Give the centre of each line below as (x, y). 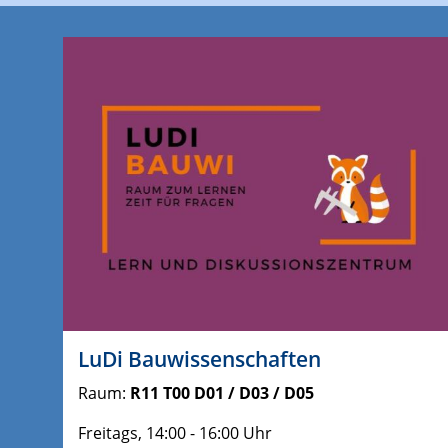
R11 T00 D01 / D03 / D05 (222, 392)
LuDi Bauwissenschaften (199, 358)
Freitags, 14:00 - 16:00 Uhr (175, 432)
